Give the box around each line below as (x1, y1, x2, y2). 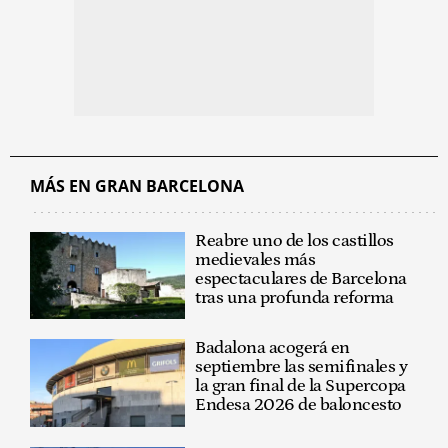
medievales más (195, 249, 316, 270)
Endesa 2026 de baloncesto (195, 395, 402, 416)
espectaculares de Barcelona (195, 268, 407, 289)
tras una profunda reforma (195, 287, 394, 308)
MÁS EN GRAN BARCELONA (30, 174, 244, 197)
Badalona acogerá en (195, 338, 350, 359)
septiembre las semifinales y (195, 357, 408, 378)
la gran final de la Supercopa (195, 376, 406, 397)
